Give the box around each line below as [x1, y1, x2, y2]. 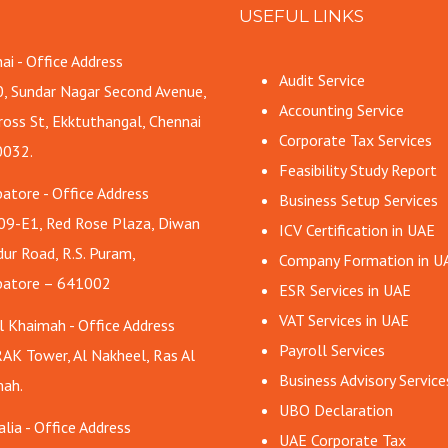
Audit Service [279, 69, 365, 90]
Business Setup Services [279, 189, 438, 210]
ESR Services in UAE [279, 279, 411, 300]
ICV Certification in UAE [279, 219, 435, 240]
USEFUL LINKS [239, 5, 364, 26]
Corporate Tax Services [279, 129, 432, 150]
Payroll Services [279, 339, 385, 360]
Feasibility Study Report [279, 159, 437, 180]
